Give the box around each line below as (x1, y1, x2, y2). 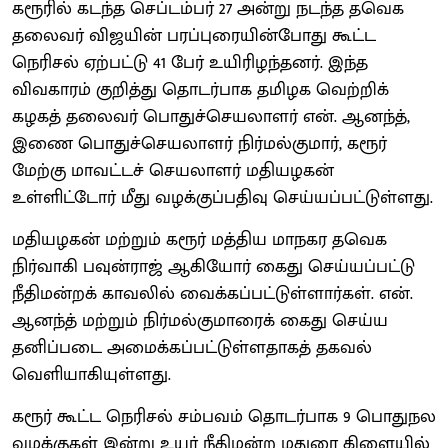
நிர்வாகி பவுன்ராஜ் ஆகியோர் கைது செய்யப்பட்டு (12, 251, 415, 282)
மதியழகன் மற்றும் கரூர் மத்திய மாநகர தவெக (12, 224, 387, 255)
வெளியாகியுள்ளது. (12, 359, 176, 390)
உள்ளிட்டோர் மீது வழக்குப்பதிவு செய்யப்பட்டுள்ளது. (12, 182, 433, 213)
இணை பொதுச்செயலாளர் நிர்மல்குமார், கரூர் (12, 128, 387, 159)
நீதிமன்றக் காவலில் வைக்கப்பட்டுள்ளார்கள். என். (12, 278, 413, 309)
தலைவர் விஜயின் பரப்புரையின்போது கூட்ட (12, 20, 376, 51)
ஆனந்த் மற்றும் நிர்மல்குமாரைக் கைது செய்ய (12, 305, 388, 336)
